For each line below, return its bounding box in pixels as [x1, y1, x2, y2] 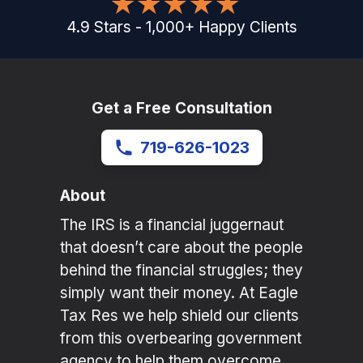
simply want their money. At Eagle [60, 284, 298, 303]
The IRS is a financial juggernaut [60, 216, 284, 235]
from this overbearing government [60, 329, 301, 348]
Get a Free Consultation [91, 99, 272, 118]
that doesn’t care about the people [60, 238, 303, 258]
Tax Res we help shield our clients [60, 306, 299, 326]
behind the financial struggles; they [60, 261, 303, 280]
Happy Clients [198, 18, 297, 37]
